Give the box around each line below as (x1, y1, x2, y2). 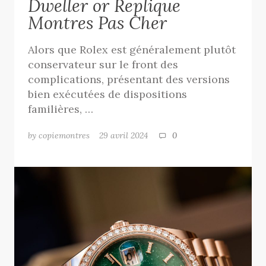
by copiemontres (28, 130, 90, 141)
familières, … (28, 102, 94, 116)
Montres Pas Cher (28, 11, 167, 34)
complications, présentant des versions (28, 72, 230, 86)
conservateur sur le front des (28, 57, 179, 71)
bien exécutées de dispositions (28, 87, 188, 101)
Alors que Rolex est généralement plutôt (28, 42, 236, 56)
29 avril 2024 (99, 130, 158, 141)
